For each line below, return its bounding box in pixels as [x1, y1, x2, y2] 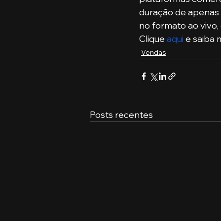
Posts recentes [90, 109, 153, 120]
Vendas [141, 47, 166, 57]
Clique [139, 33, 167, 44]
